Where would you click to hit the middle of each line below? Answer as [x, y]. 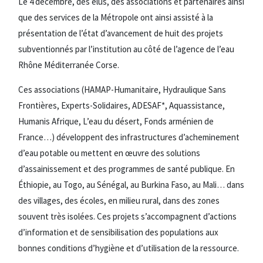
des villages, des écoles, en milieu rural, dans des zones [119, 200]
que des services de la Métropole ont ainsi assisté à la [116, 17]
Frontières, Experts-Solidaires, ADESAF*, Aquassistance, [122, 105]
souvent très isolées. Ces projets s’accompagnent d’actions [127, 216]
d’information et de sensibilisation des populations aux [118, 232]
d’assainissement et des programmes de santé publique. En [127, 168]
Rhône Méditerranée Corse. [69, 65]
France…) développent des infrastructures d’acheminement [129, 137]
